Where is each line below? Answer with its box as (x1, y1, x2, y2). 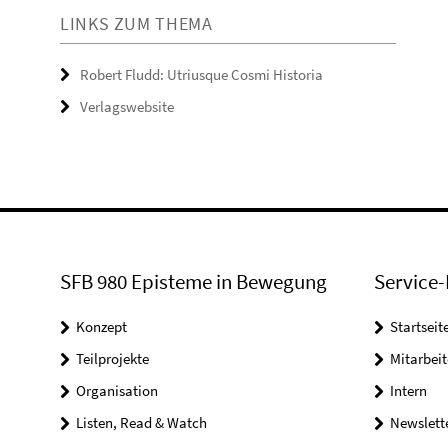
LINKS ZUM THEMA (60, 12, 213, 36)
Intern (389, 381, 427, 401)
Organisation (76, 381, 158, 401)
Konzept (76, 317, 127, 337)
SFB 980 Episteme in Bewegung (60, 268, 327, 296)
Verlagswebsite (80, 97, 174, 117)
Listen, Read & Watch (76, 413, 207, 433)
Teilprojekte (76, 349, 149, 369)
